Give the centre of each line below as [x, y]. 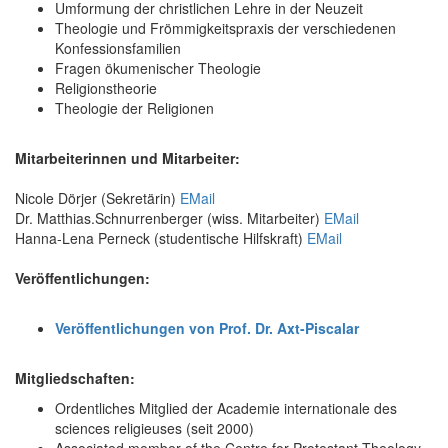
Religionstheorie [106, 87]
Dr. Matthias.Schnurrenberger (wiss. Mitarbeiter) [169, 217]
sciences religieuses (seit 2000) [154, 427]
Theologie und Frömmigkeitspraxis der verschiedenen [225, 27]
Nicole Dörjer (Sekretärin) [97, 197]
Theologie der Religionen [134, 107]
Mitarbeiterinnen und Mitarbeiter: [127, 157]
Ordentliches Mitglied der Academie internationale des [226, 407]
